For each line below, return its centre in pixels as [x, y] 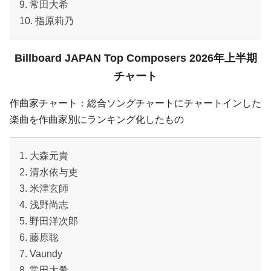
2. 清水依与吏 [49, 172]
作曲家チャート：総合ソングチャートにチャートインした [135, 103]
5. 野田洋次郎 [49, 221]
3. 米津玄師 [44, 189]
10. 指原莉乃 [47, 21]
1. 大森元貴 [44, 156]
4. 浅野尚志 [44, 205]
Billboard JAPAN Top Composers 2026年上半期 [135, 58]
